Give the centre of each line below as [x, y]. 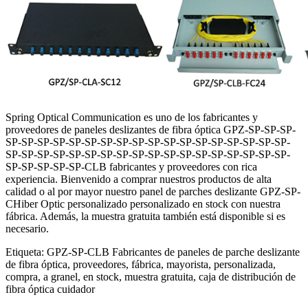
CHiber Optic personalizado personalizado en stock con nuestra [143, 203]
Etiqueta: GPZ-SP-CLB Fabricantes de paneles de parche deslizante [153, 252]
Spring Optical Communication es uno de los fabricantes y [132, 117]
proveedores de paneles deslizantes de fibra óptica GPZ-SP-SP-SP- [151, 129]
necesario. [27, 228]
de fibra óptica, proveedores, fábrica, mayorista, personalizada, [141, 264]
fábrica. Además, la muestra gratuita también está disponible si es [145, 216]
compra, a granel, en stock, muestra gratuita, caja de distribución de [151, 276]
